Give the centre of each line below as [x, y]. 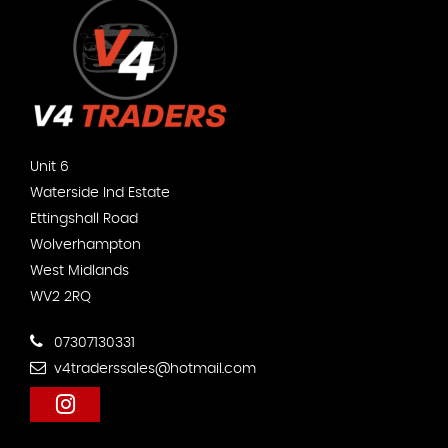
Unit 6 [49, 166]
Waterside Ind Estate [100, 192]
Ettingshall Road [84, 218]
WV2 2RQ [60, 296]
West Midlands [79, 270]
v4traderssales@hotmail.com [153, 368]
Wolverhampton [85, 244]
